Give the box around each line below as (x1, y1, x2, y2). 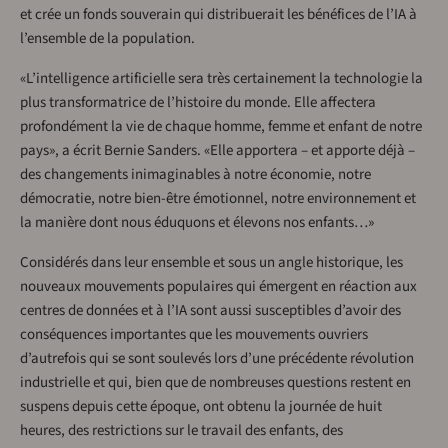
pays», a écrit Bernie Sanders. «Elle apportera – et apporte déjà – (20, 140, 415, 161)
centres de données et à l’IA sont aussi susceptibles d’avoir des (20, 300, 401, 321)
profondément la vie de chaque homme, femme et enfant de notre (20, 116, 422, 137)
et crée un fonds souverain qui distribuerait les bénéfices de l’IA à (20, 4, 417, 25)
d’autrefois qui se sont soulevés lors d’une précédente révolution (20, 348, 414, 369)
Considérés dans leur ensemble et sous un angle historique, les (20, 252, 403, 273)
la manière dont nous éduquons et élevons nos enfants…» (20, 212, 374, 233)
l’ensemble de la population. (20, 28, 195, 49)
